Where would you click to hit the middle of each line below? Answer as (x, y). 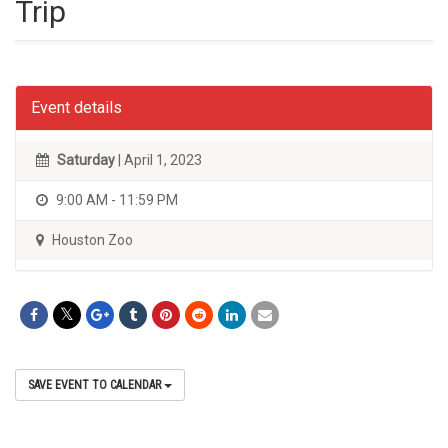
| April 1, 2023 (158, 160)
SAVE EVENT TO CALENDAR (96, 385)
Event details (76, 107)
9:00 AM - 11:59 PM (115, 200)
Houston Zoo (91, 240)
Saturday (86, 160)
